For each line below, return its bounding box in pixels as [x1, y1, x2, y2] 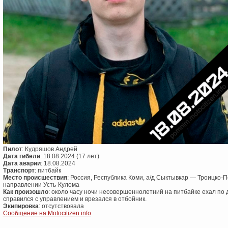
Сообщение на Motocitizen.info [3, 210, 91, 217]
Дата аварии [3, 160, 41, 167]
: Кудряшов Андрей [21, 146, 77, 153]
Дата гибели [3, 153, 40, 160]
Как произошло [3, 188, 48, 196]
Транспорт [3, 167, 35, 175]
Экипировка [3, 203, 39, 210]
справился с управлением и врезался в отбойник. [3, 195, 147, 203]
